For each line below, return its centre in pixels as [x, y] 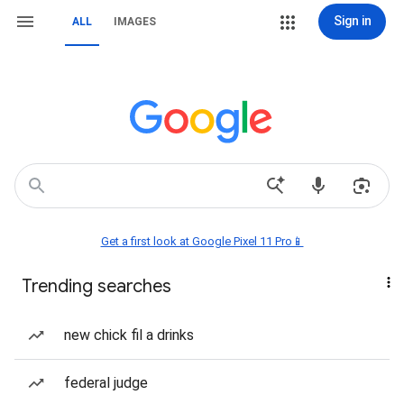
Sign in [352, 21]
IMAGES [135, 22]
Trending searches [96, 286]
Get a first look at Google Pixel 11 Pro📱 [202, 241]
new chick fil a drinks [129, 335]
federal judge [106, 383]
